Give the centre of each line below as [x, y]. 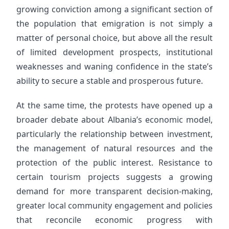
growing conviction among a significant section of [114, 9]
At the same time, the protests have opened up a [114, 105]
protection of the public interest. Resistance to [114, 163]
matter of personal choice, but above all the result [114, 38]
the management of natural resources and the [114, 148]
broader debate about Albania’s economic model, [114, 120]
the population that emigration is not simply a [114, 24]
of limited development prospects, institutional [114, 52]
